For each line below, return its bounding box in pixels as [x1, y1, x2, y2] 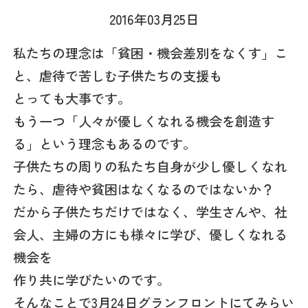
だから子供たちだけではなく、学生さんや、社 [13, 201, 288, 221]
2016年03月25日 [109, 9, 199, 29]
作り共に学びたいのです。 [13, 269, 170, 289]
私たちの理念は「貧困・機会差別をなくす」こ [13, 43, 288, 63]
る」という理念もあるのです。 [13, 133, 197, 153]
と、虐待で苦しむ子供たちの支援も [13, 65, 223, 85]
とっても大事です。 [13, 88, 131, 108]
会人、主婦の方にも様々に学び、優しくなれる [13, 224, 288, 244]
